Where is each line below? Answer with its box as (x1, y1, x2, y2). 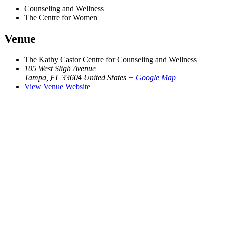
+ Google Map (128, 73, 176, 82)
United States (84, 73, 126, 82)
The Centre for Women (24, 13, 97, 22)
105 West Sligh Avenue (24, 64, 96, 73)
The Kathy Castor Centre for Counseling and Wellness (24, 55, 197, 64)
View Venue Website (24, 82, 90, 91)
